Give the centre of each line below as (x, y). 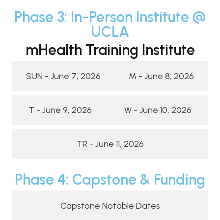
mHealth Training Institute (110, 50)
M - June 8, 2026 (161, 76)
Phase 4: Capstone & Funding (110, 179)
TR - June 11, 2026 (110, 144)
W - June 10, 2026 (158, 110)
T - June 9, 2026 (60, 110)
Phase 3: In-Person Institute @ (110, 17)
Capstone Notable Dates (110, 206)
